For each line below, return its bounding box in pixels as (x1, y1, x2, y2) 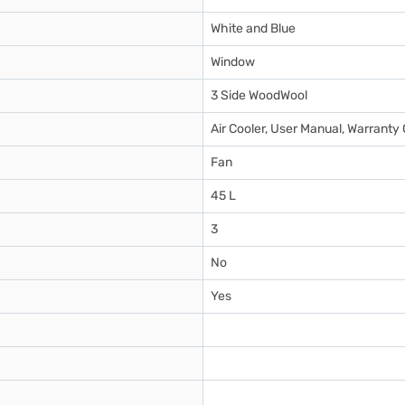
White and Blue (211, 20, 296, 36)
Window (211, 53, 255, 70)
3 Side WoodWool (211, 87, 307, 103)
